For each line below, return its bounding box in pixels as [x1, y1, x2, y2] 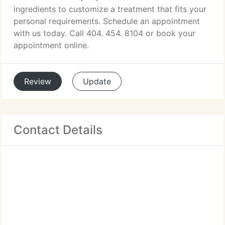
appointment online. [14, 40, 89, 50]
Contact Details [14, 123, 102, 137]
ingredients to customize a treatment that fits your [14, 4, 206, 14]
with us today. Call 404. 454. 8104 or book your [14, 28, 195, 38]
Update [83, 76, 111, 86]
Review [24, 76, 51, 86]
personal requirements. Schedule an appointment [14, 16, 200, 26]
